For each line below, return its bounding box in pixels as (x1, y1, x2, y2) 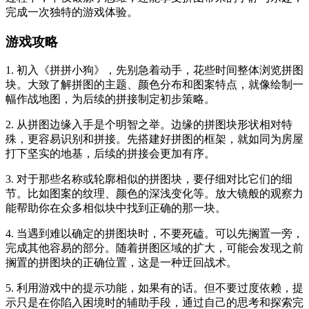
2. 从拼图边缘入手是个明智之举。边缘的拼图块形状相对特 (6, 119, 292, 131)
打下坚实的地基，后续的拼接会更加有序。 (6, 148, 215, 160)
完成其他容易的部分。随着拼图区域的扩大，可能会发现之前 (6, 242, 303, 255)
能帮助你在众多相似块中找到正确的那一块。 (6, 202, 226, 215)
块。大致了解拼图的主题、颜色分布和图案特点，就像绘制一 (6, 79, 303, 91)
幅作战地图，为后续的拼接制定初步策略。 (6, 93, 215, 106)
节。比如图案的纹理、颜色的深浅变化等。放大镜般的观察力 (6, 188, 303, 200)
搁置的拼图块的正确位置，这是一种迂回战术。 (6, 257, 237, 269)
